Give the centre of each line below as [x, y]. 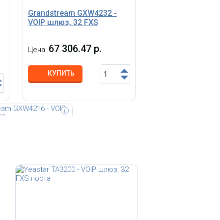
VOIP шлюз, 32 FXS [63, 22]
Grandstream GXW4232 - [72, 13]
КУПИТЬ [61, 73]
